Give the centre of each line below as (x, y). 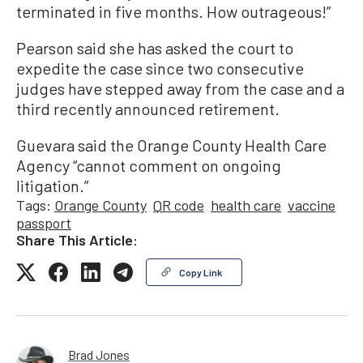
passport (44, 222)
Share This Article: (77, 239)
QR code (179, 205)
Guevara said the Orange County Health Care (171, 145)
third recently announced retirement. (148, 108)
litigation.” (52, 185)
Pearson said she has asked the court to (155, 47)
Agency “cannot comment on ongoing (149, 165)
